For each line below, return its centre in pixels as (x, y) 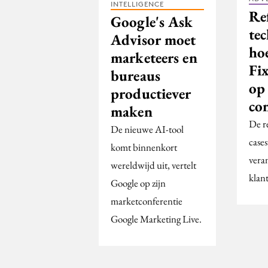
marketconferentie (147, 201)
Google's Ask (152, 22)
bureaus (135, 76)
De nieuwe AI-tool (147, 130)
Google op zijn (138, 183)
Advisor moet (153, 40)
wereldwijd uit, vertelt (153, 165)
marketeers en (154, 58)
